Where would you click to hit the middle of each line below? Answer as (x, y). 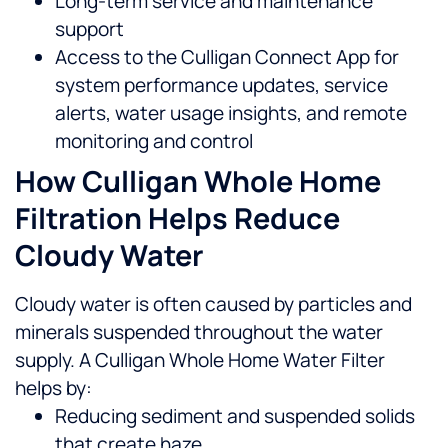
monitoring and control (154, 141)
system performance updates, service (221, 85)
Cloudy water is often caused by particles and (213, 304)
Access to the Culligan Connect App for (227, 57)
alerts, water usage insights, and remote (231, 113)
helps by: (53, 388)
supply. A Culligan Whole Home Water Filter (200, 360)
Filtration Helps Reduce (177, 218)
